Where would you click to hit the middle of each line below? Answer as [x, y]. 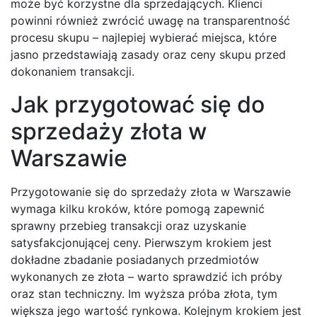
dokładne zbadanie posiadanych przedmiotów [135, 260]
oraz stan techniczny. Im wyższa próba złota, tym [144, 294]
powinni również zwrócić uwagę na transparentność [150, 21]
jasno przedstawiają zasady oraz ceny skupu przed [148, 55]
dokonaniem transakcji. [73, 72]
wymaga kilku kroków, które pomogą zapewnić [138, 209]
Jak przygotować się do [138, 105]
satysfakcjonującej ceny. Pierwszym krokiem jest [141, 243]
